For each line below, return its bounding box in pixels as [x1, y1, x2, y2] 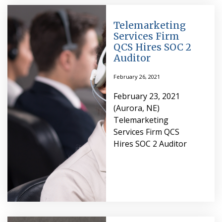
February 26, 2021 [113, 73, 160, 81]
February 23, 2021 [113, 91, 180, 102]
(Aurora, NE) [113, 103, 160, 114]
